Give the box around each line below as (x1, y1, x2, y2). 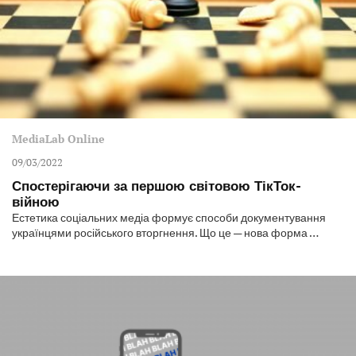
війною (12, 192, 60, 211)
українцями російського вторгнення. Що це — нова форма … (12, 225, 319, 241)
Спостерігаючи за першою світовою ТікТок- (12, 176, 301, 195)
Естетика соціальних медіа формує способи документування (12, 210, 326, 226)
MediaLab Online (12, 131, 105, 147)
